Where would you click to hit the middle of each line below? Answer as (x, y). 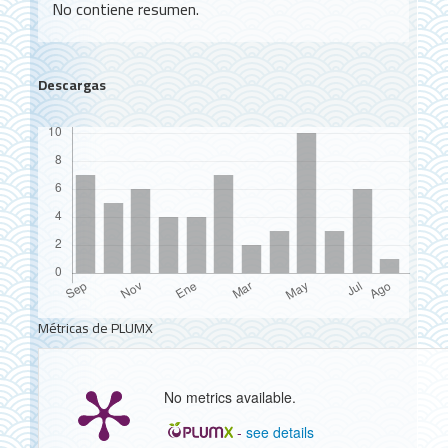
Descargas (71, 85)
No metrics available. (229, 397)
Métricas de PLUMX (95, 328)
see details (280, 432)
